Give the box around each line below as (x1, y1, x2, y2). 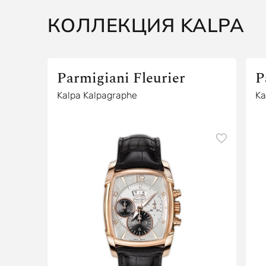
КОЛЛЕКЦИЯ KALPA (47, 13, 244, 37)
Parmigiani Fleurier (56, 68, 185, 89)
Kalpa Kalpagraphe (56, 90, 137, 101)
